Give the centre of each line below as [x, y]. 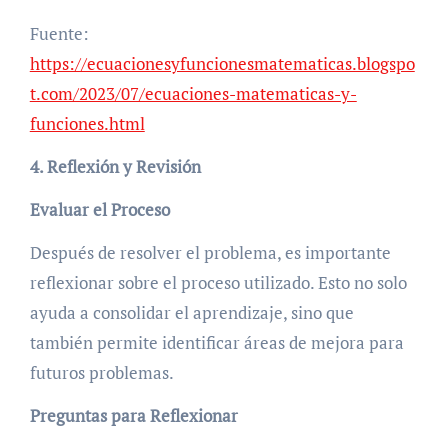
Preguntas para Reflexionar [133, 415]
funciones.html [87, 123]
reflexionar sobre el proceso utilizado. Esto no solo [218, 282]
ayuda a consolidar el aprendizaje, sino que [191, 312]
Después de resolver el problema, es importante [210, 252]
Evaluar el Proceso [99, 209]
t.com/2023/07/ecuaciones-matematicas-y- [193, 93]
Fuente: [59, 33]
